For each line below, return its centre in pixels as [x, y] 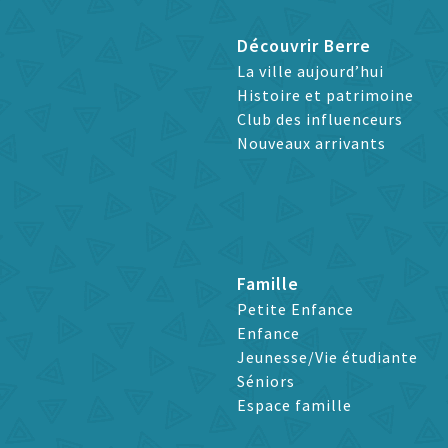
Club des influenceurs [320, 119]
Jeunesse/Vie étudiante [328, 357]
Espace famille [295, 405]
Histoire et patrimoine [326, 95]
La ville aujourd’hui [311, 71]
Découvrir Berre [304, 46]
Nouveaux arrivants [312, 143]
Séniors [266, 381]
